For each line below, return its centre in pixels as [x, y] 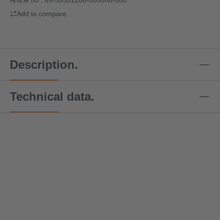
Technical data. [52, 96]
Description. [44, 64]
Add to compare [41, 14]
